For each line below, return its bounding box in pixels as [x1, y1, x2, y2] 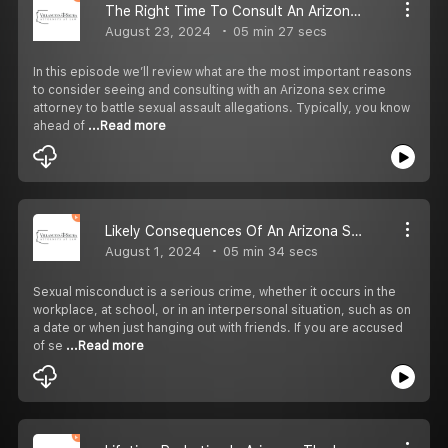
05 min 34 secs [219, 243, 318, 259]
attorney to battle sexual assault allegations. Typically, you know [33, 100, 410, 115]
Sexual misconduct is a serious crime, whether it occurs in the [33, 284, 396, 299]
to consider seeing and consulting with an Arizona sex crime [33, 82, 386, 97]
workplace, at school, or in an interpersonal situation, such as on [33, 302, 411, 317]
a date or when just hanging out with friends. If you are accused [33, 320, 403, 335]
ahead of [33, 118, 88, 133]
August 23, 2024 [105, 23, 211, 39]
